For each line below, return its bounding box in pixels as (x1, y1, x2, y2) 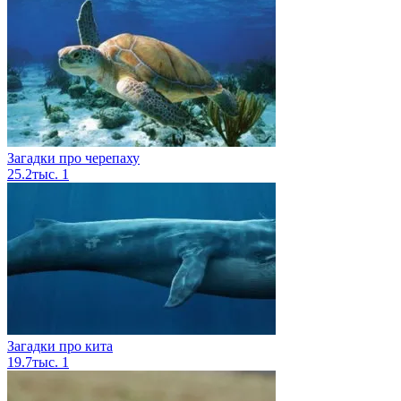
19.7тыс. (7, 354, 62, 371)
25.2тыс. (7, 166, 62, 183)
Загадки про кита (7, 338, 113, 354)
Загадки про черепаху (7, 150, 140, 166)
